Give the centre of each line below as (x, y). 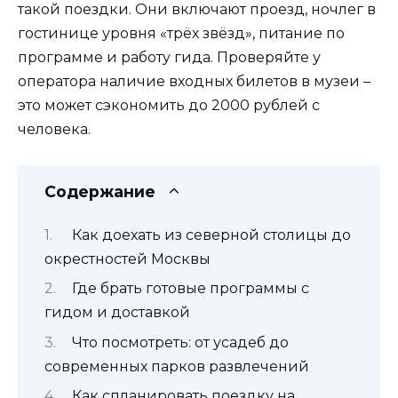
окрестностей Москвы (127, 259)
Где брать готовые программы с (190, 289)
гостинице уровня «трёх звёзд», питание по (181, 33)
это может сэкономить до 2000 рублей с (169, 105)
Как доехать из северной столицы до (211, 235)
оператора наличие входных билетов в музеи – (194, 81)
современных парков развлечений (177, 366)
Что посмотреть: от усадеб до (180, 342)
